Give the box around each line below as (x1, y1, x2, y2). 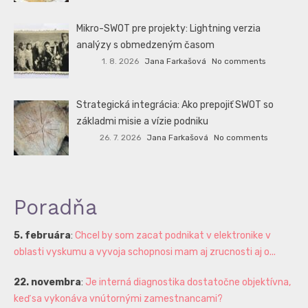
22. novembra (14, 276, 81, 288)
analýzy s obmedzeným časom (76, 39, 215, 52)
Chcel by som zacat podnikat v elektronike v (75, 229, 271, 241)
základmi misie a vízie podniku (76, 115, 209, 128)
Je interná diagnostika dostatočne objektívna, (85, 276, 291, 288)
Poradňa (14, 195, 97, 219)
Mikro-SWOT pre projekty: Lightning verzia (76, 23, 261, 35)
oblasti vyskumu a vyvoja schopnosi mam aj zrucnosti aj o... (14, 245, 276, 258)
